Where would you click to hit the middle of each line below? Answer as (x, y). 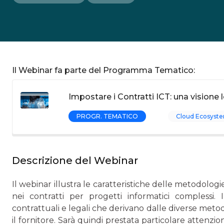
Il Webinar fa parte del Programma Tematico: (103, 70)
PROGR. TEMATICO (107, 116)
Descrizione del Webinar (75, 160)
